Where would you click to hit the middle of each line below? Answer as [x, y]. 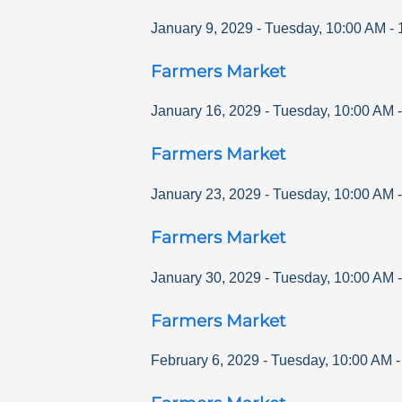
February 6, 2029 [205, 361]
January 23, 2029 [206, 194]
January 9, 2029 [202, 28]
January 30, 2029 [206, 277]
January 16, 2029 [206, 111]
